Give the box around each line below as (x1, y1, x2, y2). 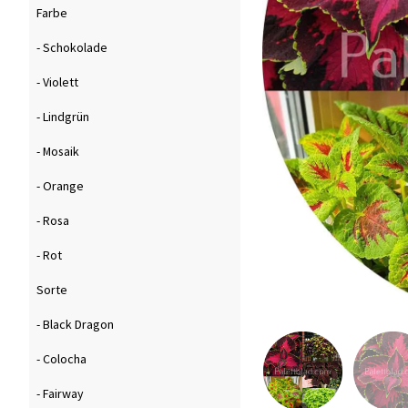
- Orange (36, 178, 84, 195)
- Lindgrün (36, 108, 89, 126)
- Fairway (36, 385, 84, 403)
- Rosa (36, 212, 69, 229)
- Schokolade (36, 39, 107, 56)
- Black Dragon (36, 316, 114, 333)
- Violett (36, 74, 78, 91)
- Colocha (36, 351, 87, 368)
